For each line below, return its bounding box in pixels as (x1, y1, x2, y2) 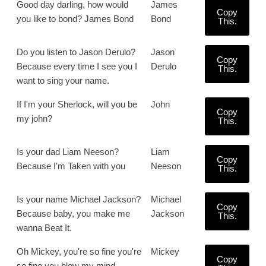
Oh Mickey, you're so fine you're (17, 246, 141, 256)
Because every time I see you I (17, 61, 137, 71)
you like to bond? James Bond (17, 14, 134, 24)
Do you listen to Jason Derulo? (17, 47, 135, 57)
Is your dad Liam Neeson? (17, 147, 119, 157)
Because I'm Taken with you (17, 161, 125, 171)
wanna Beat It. (17, 223, 72, 233)
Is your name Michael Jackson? (17, 194, 141, 204)
